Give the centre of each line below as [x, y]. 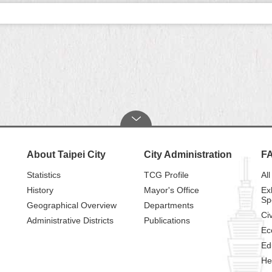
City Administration [188, 155]
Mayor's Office [171, 190]
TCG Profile [166, 175]
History [40, 190]
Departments [168, 205]
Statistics [43, 175]
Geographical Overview [71, 205]
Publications [167, 220]
